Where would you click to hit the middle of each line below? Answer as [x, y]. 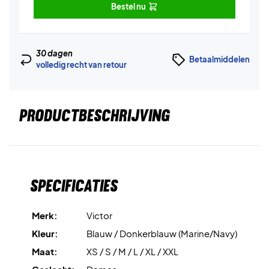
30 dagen [54, 53]
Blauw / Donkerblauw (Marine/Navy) [162, 233]
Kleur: [45, 233]
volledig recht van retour [81, 65]
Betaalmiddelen [219, 59]
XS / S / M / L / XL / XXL [132, 251]
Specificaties [74, 186]
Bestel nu [128, 6]
